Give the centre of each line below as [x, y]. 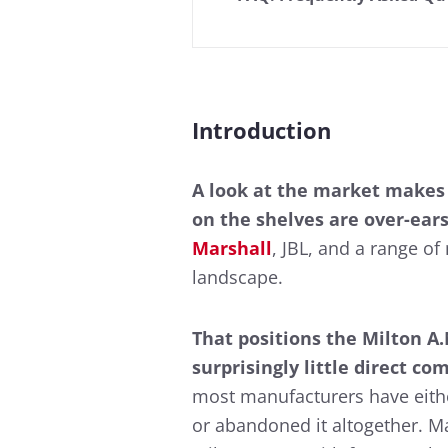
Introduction [261, 130]
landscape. [237, 277]
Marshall [232, 248]
